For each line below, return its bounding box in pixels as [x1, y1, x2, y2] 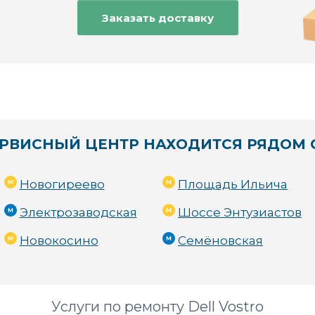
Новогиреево [19, 177, 105, 191]
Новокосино [19, 233, 98, 247]
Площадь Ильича [178, 177, 288, 191]
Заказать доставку [101, 11, 214, 25]
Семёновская [178, 233, 263, 247]
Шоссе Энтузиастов [178, 205, 302, 219]
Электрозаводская [19, 205, 137, 219]
